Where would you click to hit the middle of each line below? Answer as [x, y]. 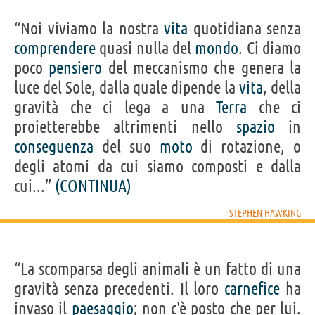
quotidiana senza [244, 28]
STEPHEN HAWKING [265, 213]
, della [282, 87]
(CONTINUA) [93, 186]
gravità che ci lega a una [115, 107]
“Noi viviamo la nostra [89, 28]
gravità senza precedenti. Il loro [120, 288]
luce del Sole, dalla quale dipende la [127, 87]
